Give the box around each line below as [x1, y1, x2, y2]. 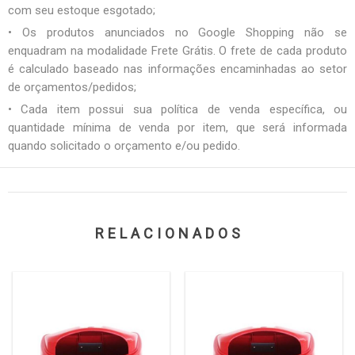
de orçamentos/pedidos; [8, 79, 136, 94]
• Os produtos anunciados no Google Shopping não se [8, 25, 347, 40]
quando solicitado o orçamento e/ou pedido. [8, 138, 240, 153]
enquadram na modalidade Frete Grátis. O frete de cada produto [8, 43, 347, 58]
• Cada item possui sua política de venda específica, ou [8, 101, 347, 116]
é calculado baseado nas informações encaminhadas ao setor [8, 61, 347, 76]
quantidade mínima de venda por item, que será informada [8, 120, 347, 135]
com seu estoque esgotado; [8, 2, 155, 17]
